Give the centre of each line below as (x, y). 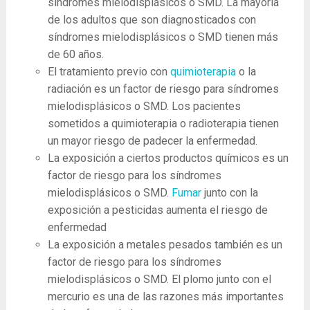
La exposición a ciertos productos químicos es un (168, 158)
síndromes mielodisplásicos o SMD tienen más (163, 37)
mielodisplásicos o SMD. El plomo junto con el (159, 279)
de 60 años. (75, 54)
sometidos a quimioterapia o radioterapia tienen (163, 124)
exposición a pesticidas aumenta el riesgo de (157, 210)
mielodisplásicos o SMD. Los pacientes (144, 106)
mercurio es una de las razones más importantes (165, 297)
